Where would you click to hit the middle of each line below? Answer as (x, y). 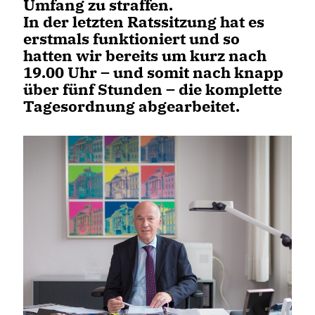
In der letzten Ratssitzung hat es (144, 21)
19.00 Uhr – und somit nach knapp (153, 72)
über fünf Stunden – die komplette (153, 89)
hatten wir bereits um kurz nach (145, 55)
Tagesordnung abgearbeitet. (131, 106)
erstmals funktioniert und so (131, 38)
